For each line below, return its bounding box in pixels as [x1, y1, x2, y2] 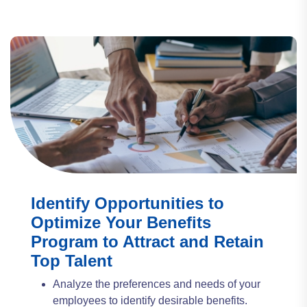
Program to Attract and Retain [31, 232, 264, 251]
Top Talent [31, 251, 112, 270]
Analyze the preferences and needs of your [53, 278, 260, 290]
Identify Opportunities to [31, 194, 224, 212]
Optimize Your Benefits [31, 213, 211, 232]
